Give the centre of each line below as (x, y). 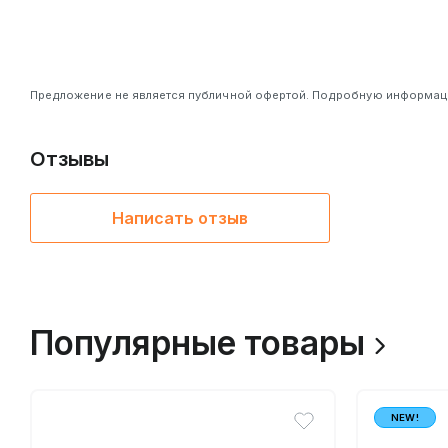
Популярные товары (197, 343)
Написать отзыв (180, 218)
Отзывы (69, 159)
